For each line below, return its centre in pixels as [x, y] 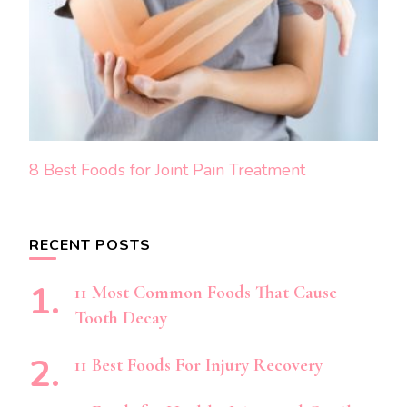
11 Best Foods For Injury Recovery [199, 366]
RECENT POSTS [90, 246]
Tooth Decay [121, 318]
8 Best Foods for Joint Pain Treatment [167, 170]
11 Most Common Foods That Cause [206, 293]
